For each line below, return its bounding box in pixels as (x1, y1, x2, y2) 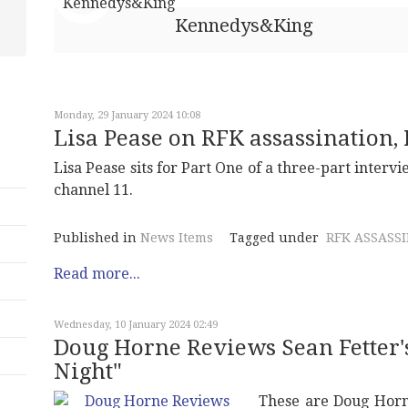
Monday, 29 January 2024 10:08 (54, 109, 200, 121)
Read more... (54, 265, 140, 282)
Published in (54, 230, 137, 245)
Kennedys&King (175, 15, 313, 36)
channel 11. (54, 181, 133, 199)
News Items (140, 230, 213, 245)
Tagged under (229, 230, 319, 245)
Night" (54, 359, 122, 384)
